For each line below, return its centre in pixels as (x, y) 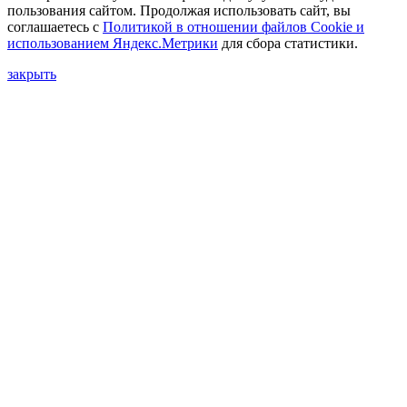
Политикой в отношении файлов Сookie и (233, 26)
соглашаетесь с (55, 26)
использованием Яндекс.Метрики (113, 43)
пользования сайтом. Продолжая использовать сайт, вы (179, 10)
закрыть (32, 74)
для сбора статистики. (288, 43)
